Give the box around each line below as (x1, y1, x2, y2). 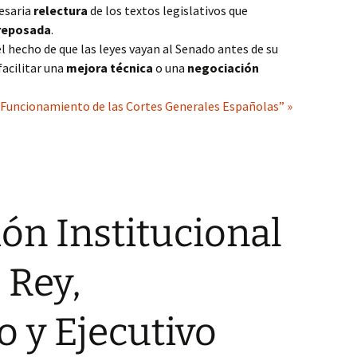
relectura (33, 2, 88, 18)
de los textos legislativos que (88, 2, 248, 18)
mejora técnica (66, 60, 153, 76)
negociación (187, 60, 259, 76)
